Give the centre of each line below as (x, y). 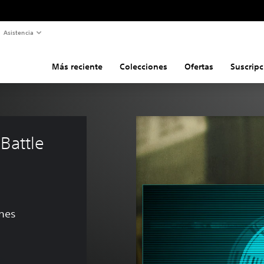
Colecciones (143, 66)
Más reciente (77, 66)
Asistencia (18, 32)
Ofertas (199, 66)
